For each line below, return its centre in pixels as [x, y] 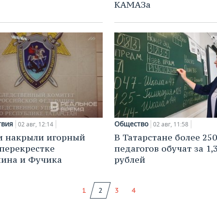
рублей [130, 160]
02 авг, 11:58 [171, 124]
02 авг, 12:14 [36, 124]
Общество [131, 124]
